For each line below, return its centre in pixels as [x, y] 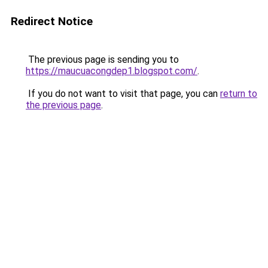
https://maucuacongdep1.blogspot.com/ [112, 71]
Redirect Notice [52, 21]
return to [239, 94]
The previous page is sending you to [102, 60]
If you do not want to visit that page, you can [123, 94]
